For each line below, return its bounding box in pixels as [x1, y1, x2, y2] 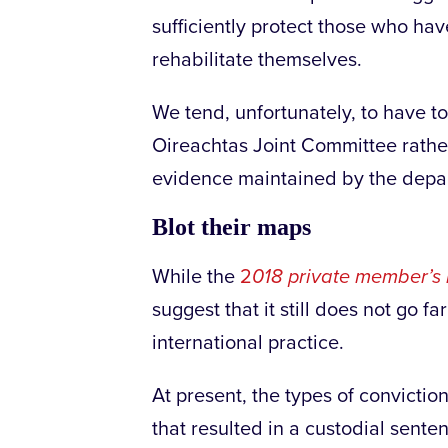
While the [152, 265, 240, 290]
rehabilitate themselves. [152, 48, 362, 73]
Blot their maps [152, 214, 311, 241]
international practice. [152, 331, 344, 356]
